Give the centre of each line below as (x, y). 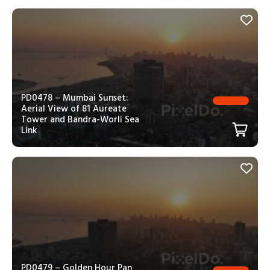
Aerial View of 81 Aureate (74, 108)
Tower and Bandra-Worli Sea (80, 119)
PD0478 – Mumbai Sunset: (74, 98)
